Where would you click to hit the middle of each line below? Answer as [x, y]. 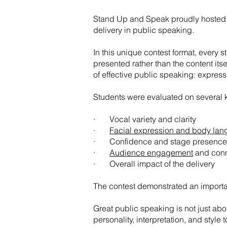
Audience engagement [151, 152]
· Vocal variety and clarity [145, 119]
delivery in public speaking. [144, 30]
